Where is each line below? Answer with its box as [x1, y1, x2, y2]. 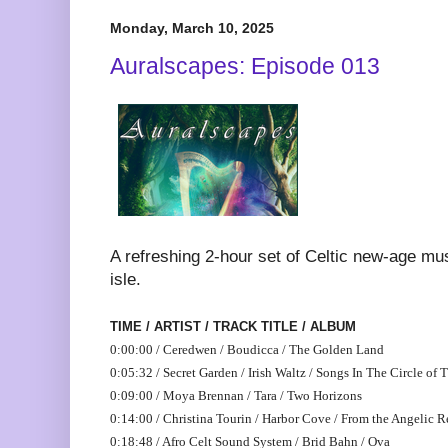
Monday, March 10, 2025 [110, 20, 274, 37]
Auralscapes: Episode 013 [110, 52, 380, 79]
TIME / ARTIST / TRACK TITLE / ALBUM [110, 318, 356, 334]
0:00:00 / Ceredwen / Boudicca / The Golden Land [110, 342, 384, 357]
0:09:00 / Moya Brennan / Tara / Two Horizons [110, 388, 362, 403]
